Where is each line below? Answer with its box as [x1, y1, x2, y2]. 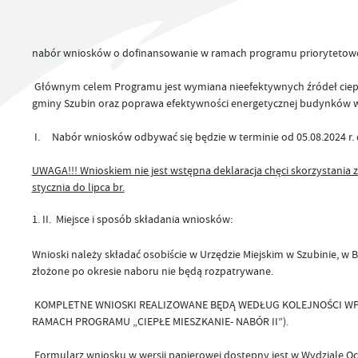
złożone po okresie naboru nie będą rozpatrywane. [31, 264, 273, 279]
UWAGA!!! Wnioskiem [31, 163, 134, 178]
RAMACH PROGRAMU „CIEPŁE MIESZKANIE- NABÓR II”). [31, 314, 288, 329]
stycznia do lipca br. [31, 180, 125, 195]
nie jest [133, 163, 168, 178]
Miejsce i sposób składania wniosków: [55, 212, 235, 227]
